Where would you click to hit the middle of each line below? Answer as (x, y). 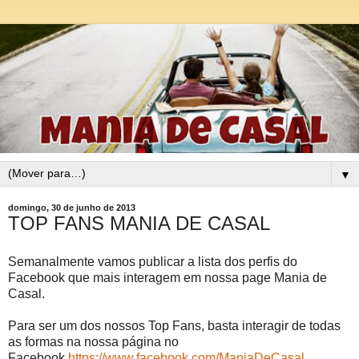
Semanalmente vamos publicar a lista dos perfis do (153, 262)
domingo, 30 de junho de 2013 (72, 208)
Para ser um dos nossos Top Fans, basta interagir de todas (174, 326)
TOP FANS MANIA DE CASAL (139, 224)
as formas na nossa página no (93, 342)
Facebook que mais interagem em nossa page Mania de (167, 278)
